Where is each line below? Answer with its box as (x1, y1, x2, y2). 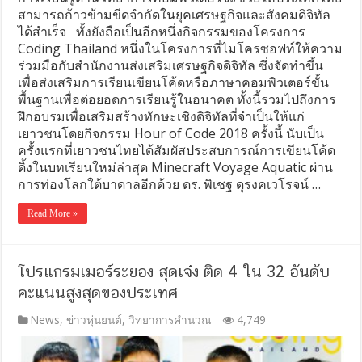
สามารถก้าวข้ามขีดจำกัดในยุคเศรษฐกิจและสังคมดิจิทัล (18, 6, 331, 24)
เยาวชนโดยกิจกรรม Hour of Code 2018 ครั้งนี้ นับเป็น (18, 124, 325, 143)
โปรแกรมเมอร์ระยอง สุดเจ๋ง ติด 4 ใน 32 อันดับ (18, 262, 330, 282)
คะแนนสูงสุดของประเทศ (18, 283, 179, 303)
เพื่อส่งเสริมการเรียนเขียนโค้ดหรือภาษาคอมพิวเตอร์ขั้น (18, 74, 330, 92)
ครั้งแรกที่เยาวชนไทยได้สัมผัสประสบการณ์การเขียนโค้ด (18, 141, 336, 160)
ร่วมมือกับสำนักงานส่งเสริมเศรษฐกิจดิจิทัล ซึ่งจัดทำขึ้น (18, 57, 324, 75)
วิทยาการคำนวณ (128, 312, 213, 328)
